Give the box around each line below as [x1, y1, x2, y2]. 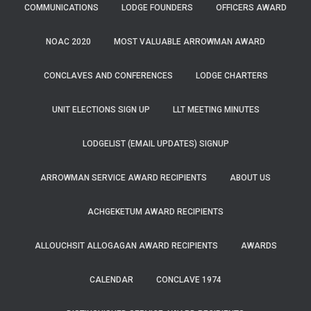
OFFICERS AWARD [216, 3, 287, 12]
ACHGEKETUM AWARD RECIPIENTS [87, 207, 224, 217]
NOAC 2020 [46, 37, 91, 47]
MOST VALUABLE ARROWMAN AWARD [114, 37, 265, 47]
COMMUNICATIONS [24, 3, 99, 12]
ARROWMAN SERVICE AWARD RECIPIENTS [40, 173, 207, 183]
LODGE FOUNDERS [121, 3, 193, 12]
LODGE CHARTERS [195, 71, 268, 81]
